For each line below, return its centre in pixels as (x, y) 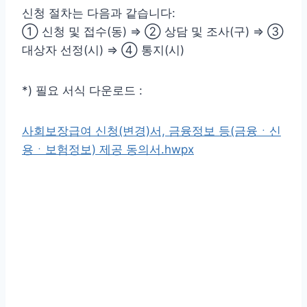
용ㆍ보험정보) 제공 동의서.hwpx (108, 149)
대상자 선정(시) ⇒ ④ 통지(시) (103, 50)
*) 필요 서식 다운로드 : (82, 90)
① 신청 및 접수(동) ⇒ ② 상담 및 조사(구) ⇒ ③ (153, 31)
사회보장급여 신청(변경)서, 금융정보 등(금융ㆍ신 (151, 131)
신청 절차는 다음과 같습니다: (99, 13)
